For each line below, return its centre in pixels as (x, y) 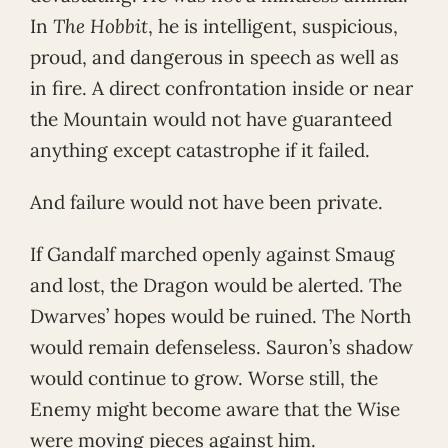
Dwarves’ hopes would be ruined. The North (220, 315)
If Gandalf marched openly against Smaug (212, 253)
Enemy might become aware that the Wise (215, 408)
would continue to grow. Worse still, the (204, 377)
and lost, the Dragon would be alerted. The (216, 284)
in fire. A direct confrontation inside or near (221, 87)
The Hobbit (100, 25)
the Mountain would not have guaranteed (211, 118)
